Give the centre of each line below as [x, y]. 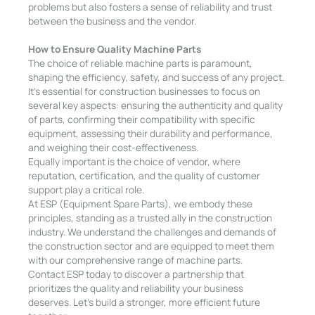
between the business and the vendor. [112, 21]
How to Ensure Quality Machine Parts [115, 49]
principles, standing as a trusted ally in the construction [150, 218]
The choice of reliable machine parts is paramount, [141, 63]
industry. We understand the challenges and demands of [153, 232]
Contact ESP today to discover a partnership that [136, 274]
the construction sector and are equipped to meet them [152, 246]
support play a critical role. [86, 189]
